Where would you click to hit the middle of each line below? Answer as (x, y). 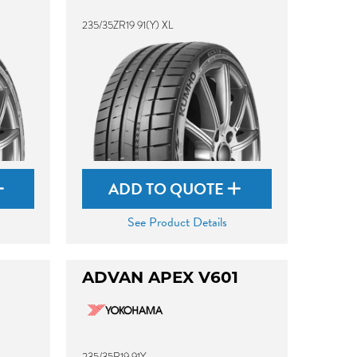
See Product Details (177, 222)
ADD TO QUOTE (168, 189)
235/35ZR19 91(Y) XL (128, 25)
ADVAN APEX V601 (161, 279)
